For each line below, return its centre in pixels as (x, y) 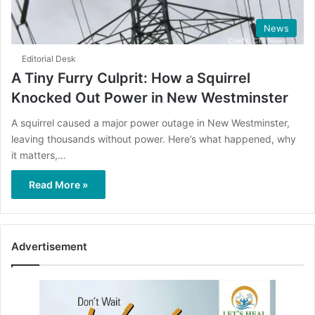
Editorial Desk (49, 58)
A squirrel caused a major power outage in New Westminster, (150, 122)
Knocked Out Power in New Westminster (150, 97)
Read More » (58, 184)
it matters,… (39, 155)
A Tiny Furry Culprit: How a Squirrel (131, 78)
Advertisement (49, 246)
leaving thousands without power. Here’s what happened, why (154, 139)
